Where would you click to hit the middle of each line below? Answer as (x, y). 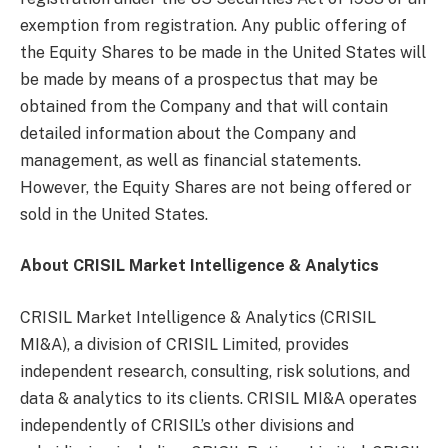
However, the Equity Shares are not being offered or (216, 187)
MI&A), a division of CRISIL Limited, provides (184, 344)
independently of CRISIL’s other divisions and (187, 425)
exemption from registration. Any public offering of (213, 25)
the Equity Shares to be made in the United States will (223, 52)
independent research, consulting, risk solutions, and (215, 371)
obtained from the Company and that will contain (204, 106)
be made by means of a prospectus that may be (199, 79)
